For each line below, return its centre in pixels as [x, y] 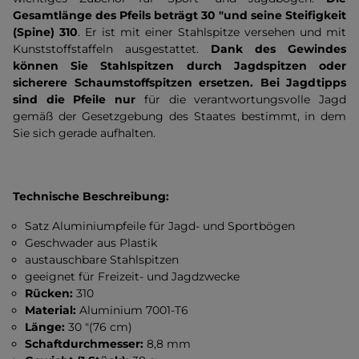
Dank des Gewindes [278, 49]
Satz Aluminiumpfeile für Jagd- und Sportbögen [160, 226]
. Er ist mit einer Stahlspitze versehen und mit [212, 32]
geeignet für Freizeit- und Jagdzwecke [133, 276]
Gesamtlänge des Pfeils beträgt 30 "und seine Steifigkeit [179, 15]
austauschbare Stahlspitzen [102, 260]
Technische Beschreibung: [91, 196]
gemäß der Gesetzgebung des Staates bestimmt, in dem [179, 116]
